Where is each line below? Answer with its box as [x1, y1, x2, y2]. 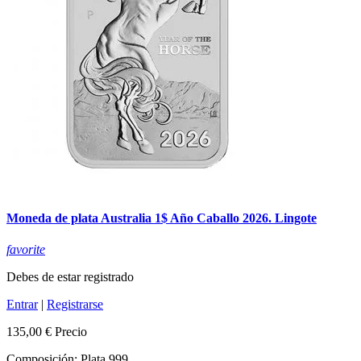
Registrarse [47, 297, 103, 312]
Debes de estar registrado [6, 270, 134, 284]
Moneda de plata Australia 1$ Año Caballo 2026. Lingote [6, 210, 317, 225]
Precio [55, 325, 87, 339]
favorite [6, 243, 45, 257]
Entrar [6, 297, 38, 312]
